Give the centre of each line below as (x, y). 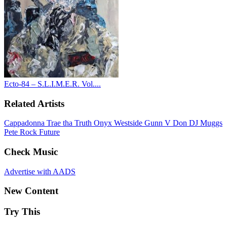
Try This (22, 212)
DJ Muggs (206, 123)
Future (49, 132)
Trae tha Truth (70, 123)
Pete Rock (22, 132)
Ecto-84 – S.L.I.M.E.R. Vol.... (52, 84)
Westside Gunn (139, 123)
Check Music (31, 152)
